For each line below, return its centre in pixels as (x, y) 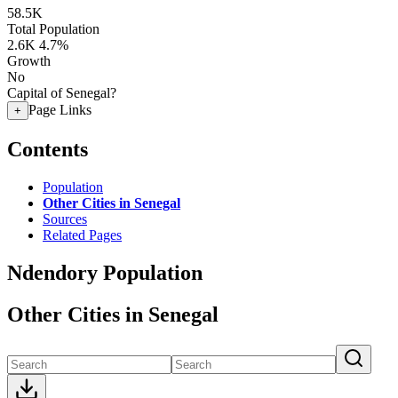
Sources (65, 219)
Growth (29, 61)
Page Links (60, 110)
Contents (48, 149)
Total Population (53, 29)
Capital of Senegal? (62, 93)
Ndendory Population (105, 272)
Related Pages (82, 235)
